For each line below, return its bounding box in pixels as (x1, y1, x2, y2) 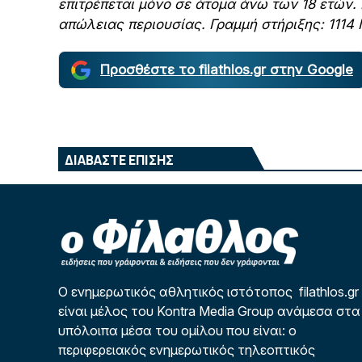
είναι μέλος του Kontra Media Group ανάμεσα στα (58, 303, 360, 319)
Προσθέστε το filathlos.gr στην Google (100, 61, 353, 78)
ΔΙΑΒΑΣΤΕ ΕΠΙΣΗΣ (65, 151, 174, 169)
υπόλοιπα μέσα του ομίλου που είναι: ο (58, 322, 297, 339)
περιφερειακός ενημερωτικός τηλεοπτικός (58, 342, 315, 358)
